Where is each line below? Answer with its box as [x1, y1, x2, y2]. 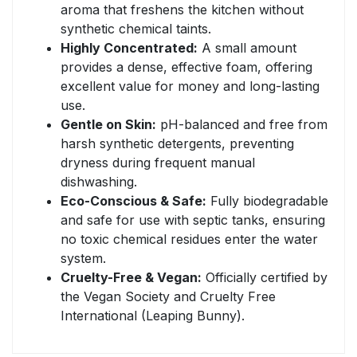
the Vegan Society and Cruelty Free [61, 288, 276, 305]
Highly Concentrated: [61, 40, 198, 57]
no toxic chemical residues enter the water [61, 231, 318, 248]
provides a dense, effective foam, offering [61, 59, 312, 76]
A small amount [198, 40, 296, 57]
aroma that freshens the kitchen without [61, 2, 304, 18]
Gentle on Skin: [61, 116, 156, 133]
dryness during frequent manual [61, 155, 255, 171]
